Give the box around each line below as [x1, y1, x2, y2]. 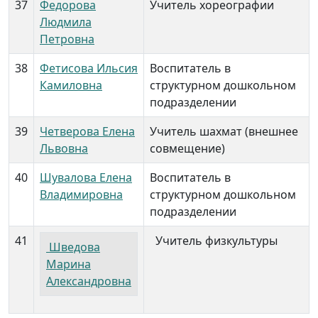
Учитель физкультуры [150, 233, 278, 248]
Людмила [40, 14, 92, 30]
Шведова [46, 239, 100, 255]
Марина [46, 256, 91, 272]
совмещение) [150, 141, 225, 156]
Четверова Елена [40, 124, 135, 139]
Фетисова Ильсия [40, 60, 138, 76]
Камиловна [40, 77, 102, 93]
